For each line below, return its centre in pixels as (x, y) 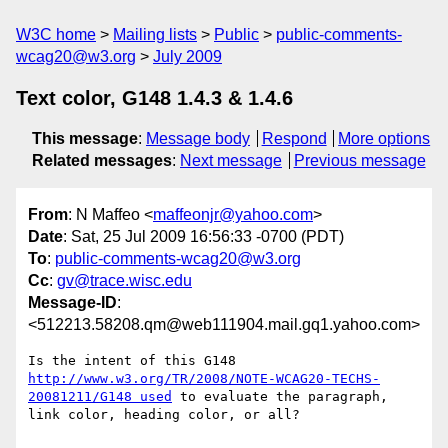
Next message (231, 160)
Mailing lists (155, 34)
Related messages (102, 160)
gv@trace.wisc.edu (124, 281)
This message (85, 138)
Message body (198, 138)
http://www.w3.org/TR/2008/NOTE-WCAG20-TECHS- (204, 379)
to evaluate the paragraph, (280, 397)
